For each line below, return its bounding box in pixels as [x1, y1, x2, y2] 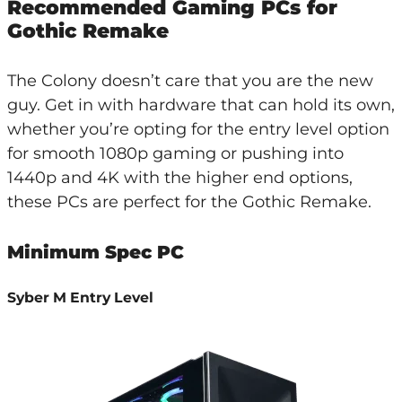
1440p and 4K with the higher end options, [6, 167, 353, 188]
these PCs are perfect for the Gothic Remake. [6, 191, 371, 212]
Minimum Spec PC [6, 240, 184, 263]
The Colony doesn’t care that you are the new [6, 70, 373, 91]
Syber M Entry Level [6, 288, 153, 306]
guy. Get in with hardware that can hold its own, [6, 94, 395, 115]
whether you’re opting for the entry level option [6, 118, 389, 139]
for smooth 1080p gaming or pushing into [6, 143, 344, 163]
